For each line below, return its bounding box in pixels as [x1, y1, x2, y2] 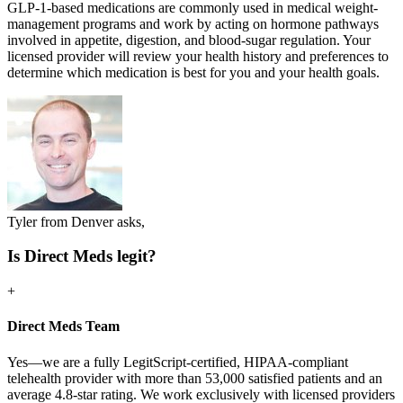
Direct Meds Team [7, 318, 120, 335]
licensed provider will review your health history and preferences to [7, 48, 389, 64]
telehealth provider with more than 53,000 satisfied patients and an [7, 370, 382, 386]
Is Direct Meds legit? [7, 246, 157, 266]
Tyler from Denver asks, [7, 213, 145, 229]
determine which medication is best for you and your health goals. [7, 64, 380, 80]
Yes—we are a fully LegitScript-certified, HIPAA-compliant [7, 354, 348, 370]
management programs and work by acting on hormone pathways [7, 15, 379, 31]
